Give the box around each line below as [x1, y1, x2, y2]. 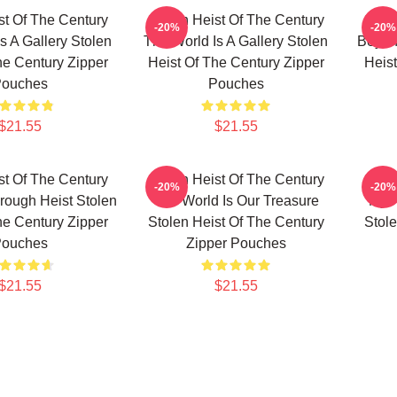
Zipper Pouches [185, 236, 286, 251]
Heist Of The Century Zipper [147, 55, 324, 70]
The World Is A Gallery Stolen [144, 34, 328, 49]
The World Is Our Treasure [152, 193, 319, 208]
